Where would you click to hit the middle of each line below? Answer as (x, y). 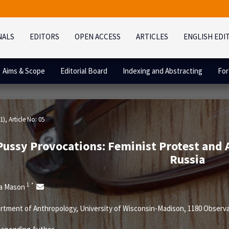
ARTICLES (152, 37)
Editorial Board (84, 71)
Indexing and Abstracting (163, 71)
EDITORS (44, 37)
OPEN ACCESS (98, 37)
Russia (187, 159)
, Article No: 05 (25, 119)
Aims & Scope (24, 71)
